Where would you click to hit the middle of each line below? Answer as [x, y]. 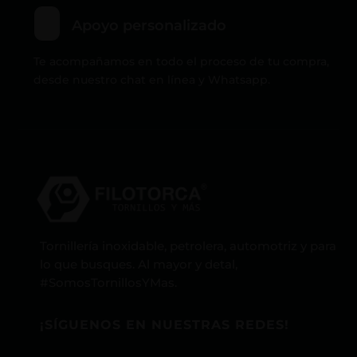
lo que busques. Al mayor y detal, [139, 265]
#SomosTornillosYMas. [109, 283]
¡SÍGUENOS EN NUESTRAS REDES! [165, 325]
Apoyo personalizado [149, 26]
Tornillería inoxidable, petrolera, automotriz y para [188, 246]
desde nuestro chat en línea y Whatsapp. [152, 80]
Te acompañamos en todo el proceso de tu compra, [182, 62]
